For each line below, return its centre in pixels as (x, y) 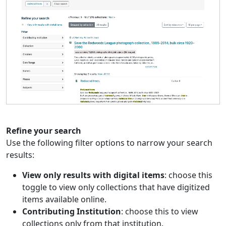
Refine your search (44, 131)
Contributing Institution (72, 212)
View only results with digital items (93, 175)
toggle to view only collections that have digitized (116, 187)
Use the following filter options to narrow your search (109, 143)
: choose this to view (160, 212)
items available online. (64, 200)
